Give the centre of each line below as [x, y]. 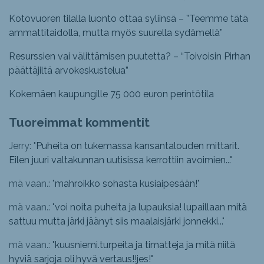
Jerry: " [22, 146]
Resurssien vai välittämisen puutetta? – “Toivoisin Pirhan [130, 57]
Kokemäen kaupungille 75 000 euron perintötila [111, 94]
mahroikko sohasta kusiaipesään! [126, 184]
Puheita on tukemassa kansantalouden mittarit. [138, 146]
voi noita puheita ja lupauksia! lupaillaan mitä [151, 207]
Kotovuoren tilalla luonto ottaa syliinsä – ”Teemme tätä [128, 19]
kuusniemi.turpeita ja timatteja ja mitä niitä [145, 245]
